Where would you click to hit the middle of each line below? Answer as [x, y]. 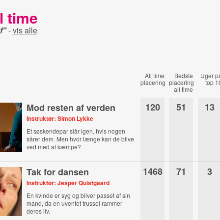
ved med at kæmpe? [54, 147]
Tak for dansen [58, 172]
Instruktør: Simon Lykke [60, 118]
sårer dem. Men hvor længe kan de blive [81, 139]
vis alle [25, 30]
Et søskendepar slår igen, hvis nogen [76, 131]
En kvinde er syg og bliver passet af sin [79, 195]
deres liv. [39, 211]
